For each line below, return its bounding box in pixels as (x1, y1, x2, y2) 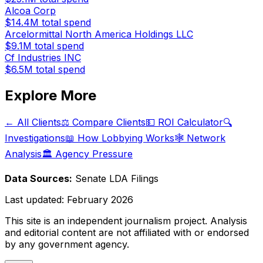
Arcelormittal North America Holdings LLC (5, 28, 193, 41)
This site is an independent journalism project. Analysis (5, 215, 247, 227)
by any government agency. (5, 238, 129, 250)
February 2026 (67, 194, 133, 205)
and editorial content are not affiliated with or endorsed (5, 227, 249, 238)
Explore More (5, 87, 96, 104)
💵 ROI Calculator (146, 116, 223, 128)
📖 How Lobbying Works (65, 132, 174, 144)
